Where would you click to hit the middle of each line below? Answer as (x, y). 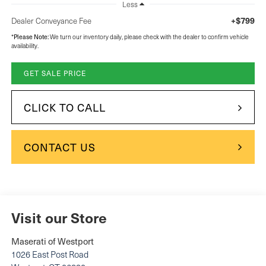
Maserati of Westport (52, 241)
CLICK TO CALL (64, 107)
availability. (25, 46)
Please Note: (31, 37)
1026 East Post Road (50, 254)
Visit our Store (59, 218)
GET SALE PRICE (55, 73)
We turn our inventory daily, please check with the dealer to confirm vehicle (148, 37)
